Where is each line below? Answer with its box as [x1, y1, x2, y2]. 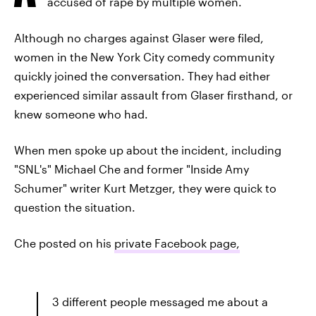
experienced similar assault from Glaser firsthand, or [14, 88, 293, 102]
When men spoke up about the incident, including [14, 143, 281, 157]
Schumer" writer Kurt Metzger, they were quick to [14, 181, 276, 195]
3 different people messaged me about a [52, 295, 268, 308]
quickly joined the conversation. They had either [14, 69, 270, 83]
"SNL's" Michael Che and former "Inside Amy [14, 162, 249, 176]
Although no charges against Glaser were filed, [14, 31, 264, 44]
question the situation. [14, 200, 135, 214]
